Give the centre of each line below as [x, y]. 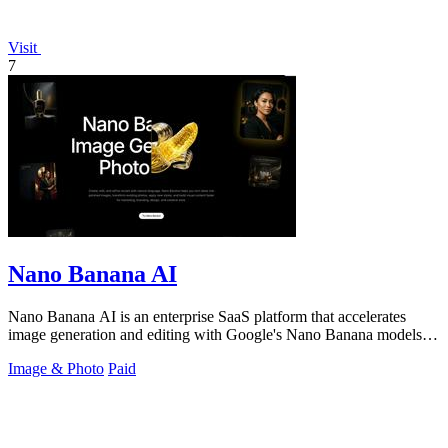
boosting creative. [63, 352]
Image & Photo [56, 368]
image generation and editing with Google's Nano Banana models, [217, 334]
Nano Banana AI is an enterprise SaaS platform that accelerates [207, 316]
